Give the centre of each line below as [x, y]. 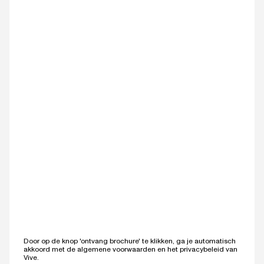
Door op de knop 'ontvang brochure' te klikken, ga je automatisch [130, 241]
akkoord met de [50, 249]
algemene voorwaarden [116, 249]
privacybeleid [202, 249]
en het [168, 249]
